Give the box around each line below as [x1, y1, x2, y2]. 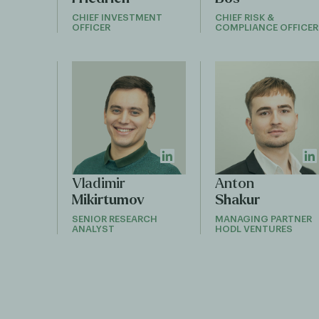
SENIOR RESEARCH [72, 214, 157, 224]
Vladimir [72, 176, 125, 192]
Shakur [214, 192, 260, 208]
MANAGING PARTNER [214, 214, 312, 224]
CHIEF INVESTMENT [72, 12, 162, 22]
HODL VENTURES [214, 224, 293, 234]
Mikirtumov [72, 192, 145, 208]
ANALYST [72, 224, 115, 234]
